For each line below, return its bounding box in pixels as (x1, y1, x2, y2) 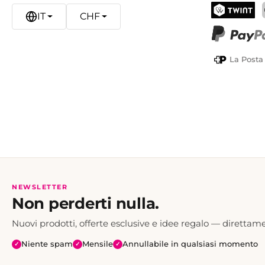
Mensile (82, 239, 113, 249)
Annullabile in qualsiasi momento (122, 239, 258, 249)
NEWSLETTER (12, 183, 67, 192)
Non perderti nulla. (12, 194, 160, 214)
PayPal (210, 43, 241, 55)
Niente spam (21, 239, 73, 249)
